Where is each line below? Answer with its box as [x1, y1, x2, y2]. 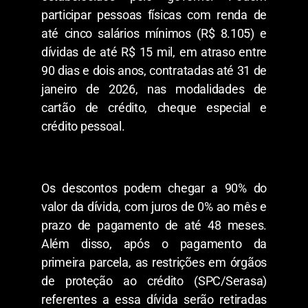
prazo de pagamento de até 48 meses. [41, 218, 267, 233]
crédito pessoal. [41, 119, 125, 134]
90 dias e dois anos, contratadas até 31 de [41, 63, 267, 78]
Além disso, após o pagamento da [41, 236, 267, 252]
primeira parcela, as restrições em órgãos [41, 255, 267, 270]
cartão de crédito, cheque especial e [41, 100, 267, 115]
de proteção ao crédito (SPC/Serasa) [41, 274, 267, 289]
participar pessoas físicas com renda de [41, 8, 267, 23]
